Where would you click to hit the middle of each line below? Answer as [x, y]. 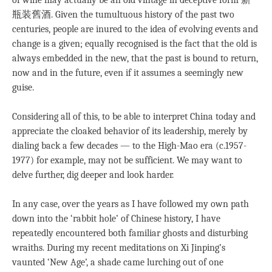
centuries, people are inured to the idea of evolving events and [135, 29]
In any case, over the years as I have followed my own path [131, 204]
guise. [23, 88]
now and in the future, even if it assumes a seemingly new [128, 73]
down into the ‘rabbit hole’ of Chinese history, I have [116, 219]
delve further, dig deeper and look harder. [93, 175]
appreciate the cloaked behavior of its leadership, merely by [130, 131]
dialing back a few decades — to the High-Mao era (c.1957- [129, 146]
